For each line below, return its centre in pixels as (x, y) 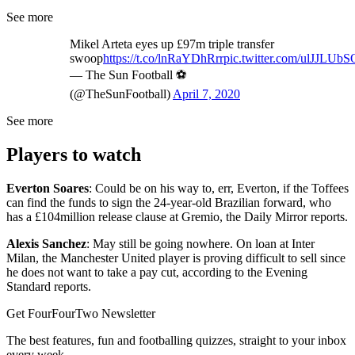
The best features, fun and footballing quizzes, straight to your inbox (176, 340)
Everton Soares (48, 188)
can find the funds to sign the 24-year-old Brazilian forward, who (169, 202)
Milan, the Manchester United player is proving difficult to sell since (176, 258)
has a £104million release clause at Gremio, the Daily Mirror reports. (177, 216)
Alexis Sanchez (46, 243)
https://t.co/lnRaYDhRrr (163, 58)
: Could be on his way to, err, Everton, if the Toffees (219, 188)
